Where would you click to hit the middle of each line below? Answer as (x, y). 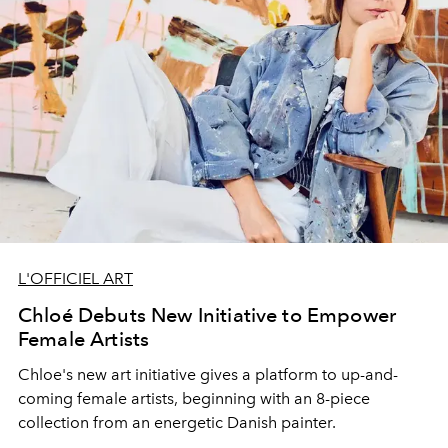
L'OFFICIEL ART (75, 278)
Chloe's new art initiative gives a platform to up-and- (208, 374)
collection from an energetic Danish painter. (179, 422)
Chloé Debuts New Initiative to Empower (207, 314)
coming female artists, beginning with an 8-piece (194, 398)
